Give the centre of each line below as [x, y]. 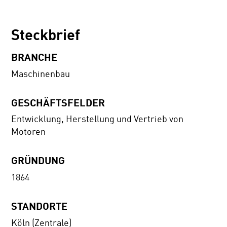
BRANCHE [34, 57]
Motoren [29, 132]
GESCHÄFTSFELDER [58, 102]
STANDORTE [40, 206]
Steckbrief [46, 34]
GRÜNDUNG [38, 160]
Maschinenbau [41, 74]
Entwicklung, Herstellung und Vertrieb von [98, 119]
